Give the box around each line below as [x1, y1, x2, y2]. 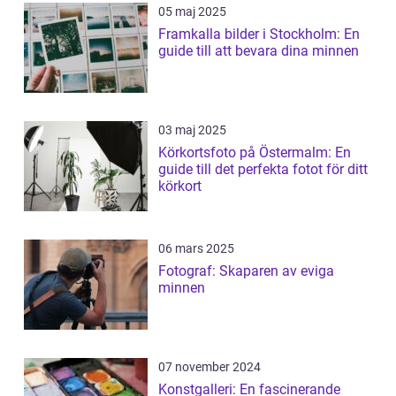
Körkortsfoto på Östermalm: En [158, 143, 351, 161]
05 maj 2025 [158, 4, 226, 19]
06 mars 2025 [158, 240, 234, 255]
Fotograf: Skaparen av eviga [158, 262, 334, 279]
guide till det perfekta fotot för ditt [158, 160, 368, 178]
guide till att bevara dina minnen [158, 42, 359, 59]
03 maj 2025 [158, 122, 226, 137]
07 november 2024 [158, 359, 261, 374]
